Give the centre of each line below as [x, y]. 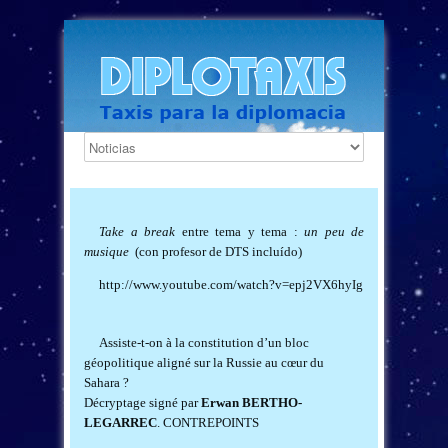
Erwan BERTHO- [251, 402]
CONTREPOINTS [211, 422]
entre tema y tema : [239, 231]
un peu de [334, 231]
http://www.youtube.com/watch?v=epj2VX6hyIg [231, 284]
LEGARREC [120, 422]
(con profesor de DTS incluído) [215, 251]
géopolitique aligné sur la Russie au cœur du [204, 362]
